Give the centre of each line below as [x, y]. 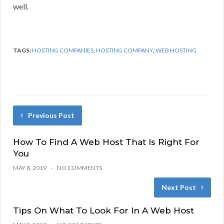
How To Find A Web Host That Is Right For [106, 142]
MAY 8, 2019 [30, 168]
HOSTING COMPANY [124, 50]
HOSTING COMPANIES [63, 50]
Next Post [179, 187]
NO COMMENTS [79, 168]
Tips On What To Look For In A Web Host [103, 211]
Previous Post [51, 115]
